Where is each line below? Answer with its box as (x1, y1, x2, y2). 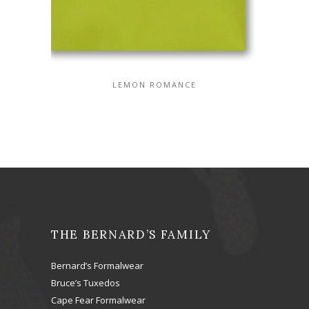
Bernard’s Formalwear (51, 259, 143, 272)
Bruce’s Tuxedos (51, 277, 120, 289)
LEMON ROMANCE (112, 79, 197, 90)
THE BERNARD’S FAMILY (51, 227, 211, 242)
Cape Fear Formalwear (51, 294, 146, 306)
